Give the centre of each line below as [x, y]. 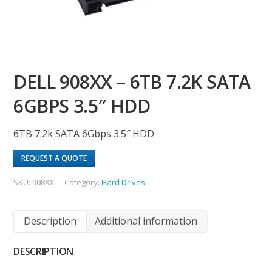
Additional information [146, 221]
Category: [83, 182]
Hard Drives [124, 182]
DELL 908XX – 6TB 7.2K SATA [132, 82]
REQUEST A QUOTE [54, 158]
